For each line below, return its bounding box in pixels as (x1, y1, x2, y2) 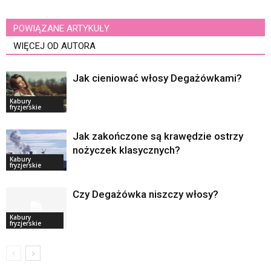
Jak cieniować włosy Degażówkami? (73, 71, 242, 84)
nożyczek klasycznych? (73, 143, 180, 156)
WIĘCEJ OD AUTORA (13, 40, 96, 51)
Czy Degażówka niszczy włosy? (73, 188, 218, 200)
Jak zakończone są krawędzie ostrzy (73, 129, 243, 142)
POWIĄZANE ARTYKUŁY (13, 22, 109, 34)
